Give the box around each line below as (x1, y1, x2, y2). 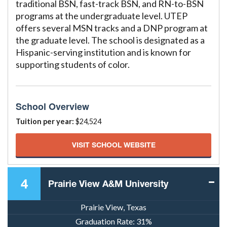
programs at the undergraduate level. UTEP (16, 10, 187, 21)
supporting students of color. (16, 59, 130, 70)
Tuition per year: (16, 117, 74, 126)
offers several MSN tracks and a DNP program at (16, 22, 208, 33)
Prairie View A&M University (48, 178, 168, 189)
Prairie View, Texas (81, 202, 146, 212)
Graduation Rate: (75, 216, 136, 226)
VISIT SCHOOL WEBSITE (71, 140, 156, 149)
